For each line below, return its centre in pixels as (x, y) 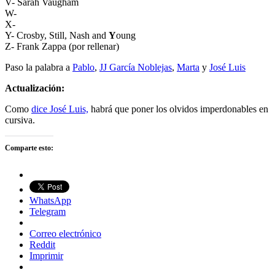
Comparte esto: (29, 148)
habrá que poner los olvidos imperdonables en (178, 109)
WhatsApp (50, 200)
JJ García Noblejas (136, 67)
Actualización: (35, 88)
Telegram (48, 211)
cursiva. (20, 120)
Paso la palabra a (39, 67)
